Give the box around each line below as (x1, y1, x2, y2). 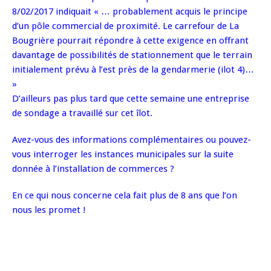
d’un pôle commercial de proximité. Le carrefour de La (12, 21, 239, 32)
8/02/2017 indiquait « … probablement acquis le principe (12, 6, 247, 18)
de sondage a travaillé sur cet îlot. (12, 108, 152, 119)
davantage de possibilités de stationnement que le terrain (12, 50, 252, 61)
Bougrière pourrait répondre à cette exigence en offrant (12, 35, 249, 47)
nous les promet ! (12, 204, 86, 216)
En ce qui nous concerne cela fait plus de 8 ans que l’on (12, 190, 237, 201)
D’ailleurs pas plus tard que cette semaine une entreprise (12, 93, 249, 105)
